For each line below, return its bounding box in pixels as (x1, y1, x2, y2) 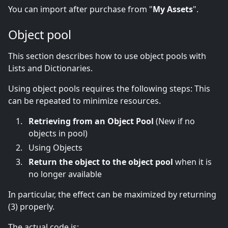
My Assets (153, 4, 193, 15)
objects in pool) (28, 128, 88, 139)
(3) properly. (8, 201, 54, 213)
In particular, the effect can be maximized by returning (8, 189, 216, 201)
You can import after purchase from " (8, 4, 153, 15)
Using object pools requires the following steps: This (8, 83, 210, 95)
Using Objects (28, 142, 82, 154)
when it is (173, 156, 212, 168)
